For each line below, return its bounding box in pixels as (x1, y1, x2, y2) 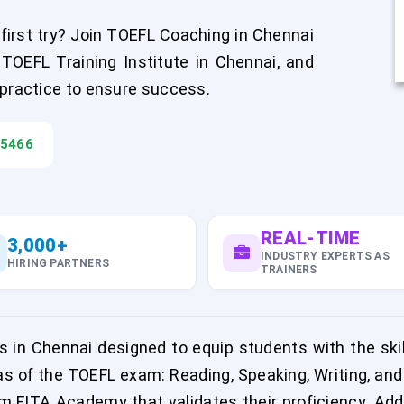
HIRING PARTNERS (7, 256, 109, 270)
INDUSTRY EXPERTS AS (261, 250, 390, 262)
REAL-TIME (261, 227, 361, 249)
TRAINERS (261, 263, 317, 276)
